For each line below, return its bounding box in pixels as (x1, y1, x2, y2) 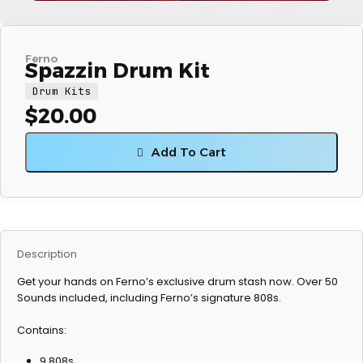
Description (17, 246, 77, 262)
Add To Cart (152, 144, 226, 160)
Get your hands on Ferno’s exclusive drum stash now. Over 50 (17, 274, 338, 289)
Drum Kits (32, 84, 91, 98)
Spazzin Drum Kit (25, 58, 210, 83)
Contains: (17, 322, 66, 338)
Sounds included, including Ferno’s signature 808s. (17, 290, 281, 305)
